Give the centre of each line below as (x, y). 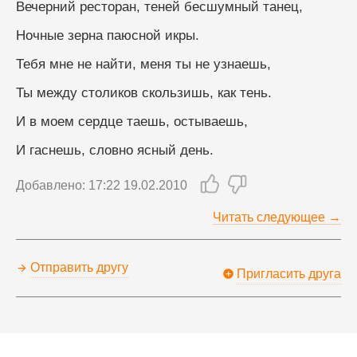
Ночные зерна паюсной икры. (108, 35)
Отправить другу (79, 268)
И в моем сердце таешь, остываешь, (132, 121)
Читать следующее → (277, 217)
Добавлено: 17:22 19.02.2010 (102, 185)
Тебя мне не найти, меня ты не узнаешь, (143, 64)
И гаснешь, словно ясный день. (115, 150)
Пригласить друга (289, 273)
